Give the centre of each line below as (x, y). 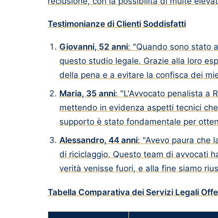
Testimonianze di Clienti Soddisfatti (117, 24)
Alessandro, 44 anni (99, 140)
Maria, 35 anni (87, 93)
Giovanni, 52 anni (94, 47)
